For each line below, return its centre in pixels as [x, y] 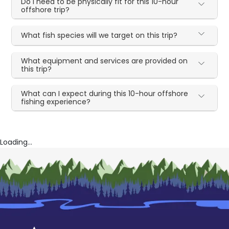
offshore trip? [45, 9]
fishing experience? [56, 101]
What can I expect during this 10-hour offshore [105, 93]
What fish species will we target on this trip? [99, 35]
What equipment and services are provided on [105, 61]
